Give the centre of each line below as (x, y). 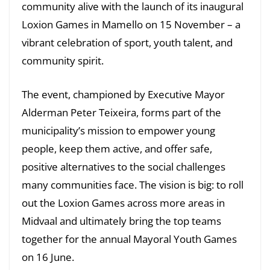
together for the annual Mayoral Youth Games (129, 239)
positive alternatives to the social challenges (124, 166)
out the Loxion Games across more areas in (123, 202)
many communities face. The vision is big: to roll (133, 184)
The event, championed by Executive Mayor (123, 94)
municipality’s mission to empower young (118, 130)
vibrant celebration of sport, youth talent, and (127, 43)
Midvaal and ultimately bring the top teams (121, 221)
